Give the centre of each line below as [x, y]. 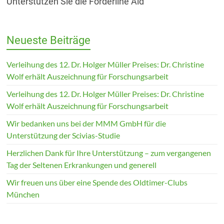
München [23, 194]
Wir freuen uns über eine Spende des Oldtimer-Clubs [97, 182]
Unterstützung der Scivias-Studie [63, 135]
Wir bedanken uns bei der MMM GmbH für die [86, 123]
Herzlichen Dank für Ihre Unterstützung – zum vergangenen [109, 152]
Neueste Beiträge [49, 40]
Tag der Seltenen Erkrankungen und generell [82, 164]
